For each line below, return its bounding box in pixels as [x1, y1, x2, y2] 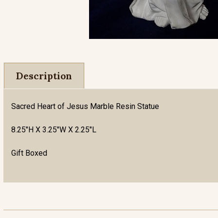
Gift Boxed [11, 148, 47, 158]
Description [16, 70, 72, 82]
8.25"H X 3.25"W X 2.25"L [11, 125, 96, 134]
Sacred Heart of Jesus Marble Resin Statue [11, 102, 159, 111]
